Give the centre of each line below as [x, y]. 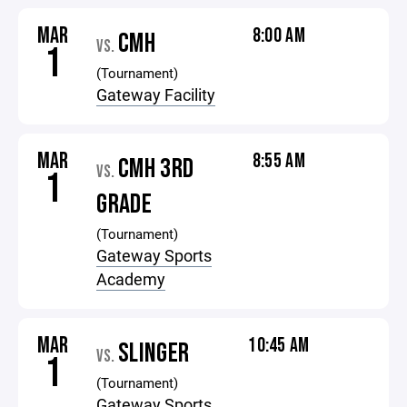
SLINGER [154, 353]
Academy [131, 279]
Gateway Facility [156, 94]
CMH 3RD [156, 169]
